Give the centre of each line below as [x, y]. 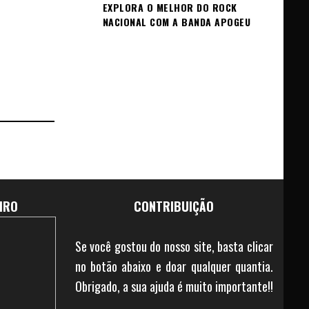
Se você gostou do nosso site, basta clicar [174, 246]
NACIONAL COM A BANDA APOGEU [176, 22]
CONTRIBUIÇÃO [174, 206]
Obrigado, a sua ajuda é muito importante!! [174, 286]
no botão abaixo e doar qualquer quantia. [174, 266]
